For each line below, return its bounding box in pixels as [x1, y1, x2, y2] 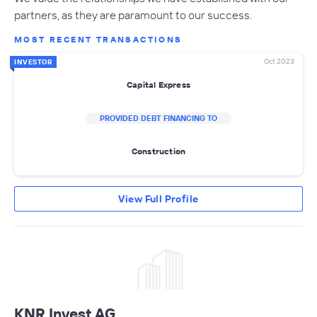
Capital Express [127, 79, 190, 91]
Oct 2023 [264, 56, 294, 66]
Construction [131, 146, 186, 157]
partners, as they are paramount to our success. [14, 7, 252, 22]
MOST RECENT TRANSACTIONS [14, 33, 183, 45]
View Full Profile [118, 192, 199, 205]
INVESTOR [14, 57, 52, 67]
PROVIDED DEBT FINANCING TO [100, 113, 217, 123]
